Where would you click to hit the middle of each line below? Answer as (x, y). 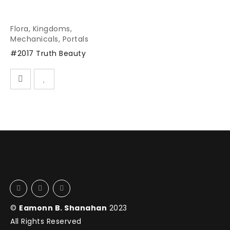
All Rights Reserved (46, 221)
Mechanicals (34, 39)
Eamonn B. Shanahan (63, 208)
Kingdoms (51, 29)
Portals (75, 39)
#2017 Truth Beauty (48, 53)
